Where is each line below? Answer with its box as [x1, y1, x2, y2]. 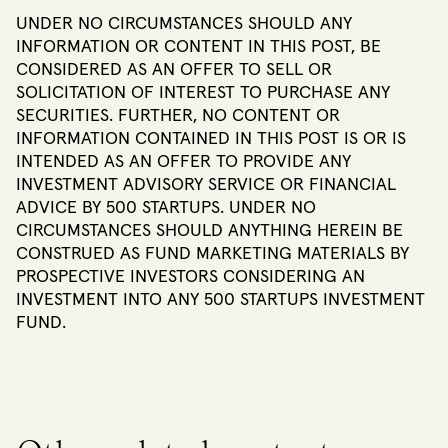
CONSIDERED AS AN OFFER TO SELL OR [16, 60, 332, 79]
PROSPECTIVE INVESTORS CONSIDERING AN [16, 267, 365, 286]
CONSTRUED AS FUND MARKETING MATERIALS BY [16, 244, 409, 263]
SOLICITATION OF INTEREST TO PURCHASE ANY [16, 83, 390, 102]
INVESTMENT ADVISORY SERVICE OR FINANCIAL [16, 175, 396, 194]
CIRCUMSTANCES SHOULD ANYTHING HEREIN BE [16, 221, 403, 240]
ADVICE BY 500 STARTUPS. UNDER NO [16, 198, 316, 217]
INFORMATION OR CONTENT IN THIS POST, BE [16, 37, 381, 56]
